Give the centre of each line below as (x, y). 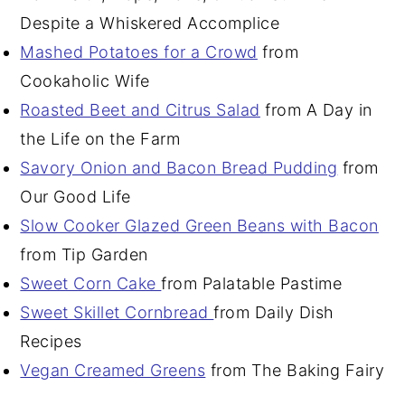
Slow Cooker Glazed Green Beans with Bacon (199, 225)
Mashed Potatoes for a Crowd (139, 52)
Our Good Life (75, 196)
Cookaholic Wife (85, 80)
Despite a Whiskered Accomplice (150, 23)
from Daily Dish (274, 312)
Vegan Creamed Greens (113, 370)
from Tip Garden (84, 254)
